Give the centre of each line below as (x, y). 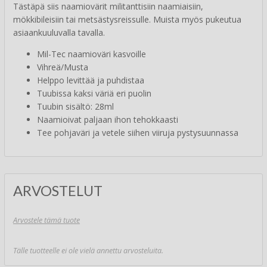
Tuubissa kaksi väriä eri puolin (94, 94)
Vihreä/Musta (63, 67)
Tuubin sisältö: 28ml (75, 107)
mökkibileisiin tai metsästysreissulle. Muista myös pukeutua (127, 20)
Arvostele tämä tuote (46, 220)
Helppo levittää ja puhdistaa (91, 80)
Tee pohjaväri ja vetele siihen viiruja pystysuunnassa (138, 133)
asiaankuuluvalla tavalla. (59, 33)
